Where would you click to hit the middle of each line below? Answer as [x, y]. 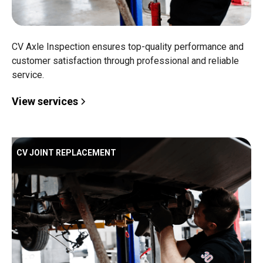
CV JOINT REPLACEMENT [66, 153]
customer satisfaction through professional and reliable [125, 61]
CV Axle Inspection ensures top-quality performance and [128, 47]
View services [45, 101]
